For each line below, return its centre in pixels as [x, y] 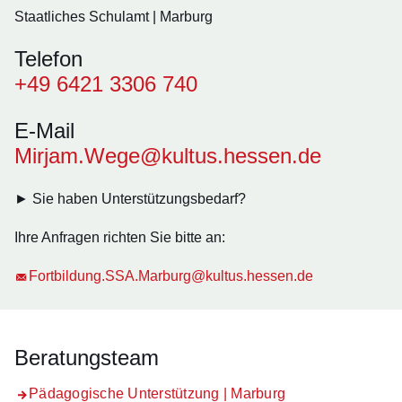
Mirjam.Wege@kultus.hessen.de [168, 156]
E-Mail [44, 131]
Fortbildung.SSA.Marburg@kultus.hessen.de [171, 276]
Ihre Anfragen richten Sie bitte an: [120, 237]
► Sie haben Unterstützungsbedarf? [132, 199]
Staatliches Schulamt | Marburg [114, 17]
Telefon [48, 59]
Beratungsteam [87, 358]
